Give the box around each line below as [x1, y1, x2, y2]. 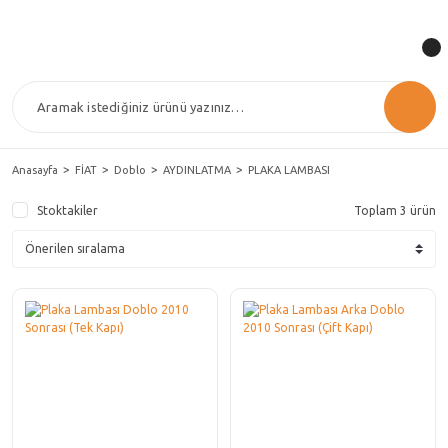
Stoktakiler [37, 204, 98, 217]
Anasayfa [12, 164, 58, 176]
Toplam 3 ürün [354, 204, 436, 217]
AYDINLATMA [163, 164, 231, 176]
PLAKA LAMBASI [248, 164, 330, 176]
